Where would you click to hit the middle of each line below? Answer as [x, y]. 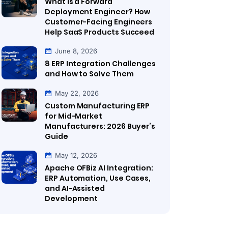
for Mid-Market [74, 116]
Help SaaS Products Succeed [100, 32]
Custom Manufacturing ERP [97, 106]
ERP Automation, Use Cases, [98, 178]
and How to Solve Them [89, 74]
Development [72, 198]
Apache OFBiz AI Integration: [99, 168]
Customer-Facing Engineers [99, 22]
